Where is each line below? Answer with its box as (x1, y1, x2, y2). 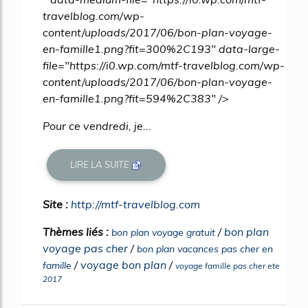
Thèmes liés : (43, 224, 111, 239)
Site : (43, 197, 71, 211)
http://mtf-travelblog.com (71, 197, 200, 211)
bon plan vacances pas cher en (137, 242, 273, 255)
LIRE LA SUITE (70, 159, 132, 170)
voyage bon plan (80, 257, 166, 272)
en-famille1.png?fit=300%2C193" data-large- (43, 41, 280, 56)
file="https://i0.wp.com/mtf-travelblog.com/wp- (43, 58, 285, 72)
